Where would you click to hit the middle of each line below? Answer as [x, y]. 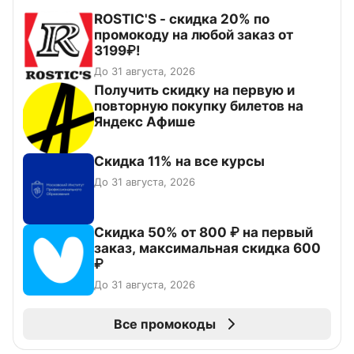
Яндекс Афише [145, 122]
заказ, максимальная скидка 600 [207, 249]
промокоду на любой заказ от [194, 35]
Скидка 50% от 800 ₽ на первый [203, 233]
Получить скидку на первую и [194, 90]
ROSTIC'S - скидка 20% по [182, 19]
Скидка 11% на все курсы [179, 162]
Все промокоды [164, 324]
